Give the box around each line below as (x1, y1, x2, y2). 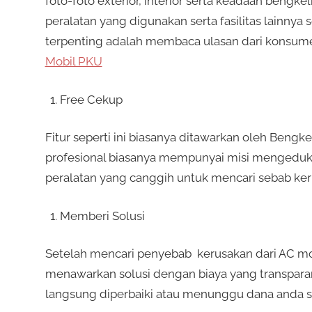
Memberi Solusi (59, 208, 145, 223)
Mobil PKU (45, 54, 102, 69)
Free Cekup (59, 92, 123, 107)
